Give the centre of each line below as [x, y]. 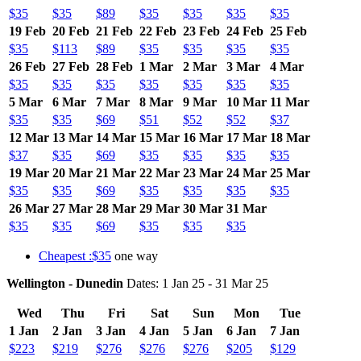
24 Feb [245, 31]
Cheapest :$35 [75, 255]
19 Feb [27, 31]
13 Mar [73, 137]
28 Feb [114, 66]
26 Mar [29, 208]
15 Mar [160, 137]
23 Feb [201, 31]
